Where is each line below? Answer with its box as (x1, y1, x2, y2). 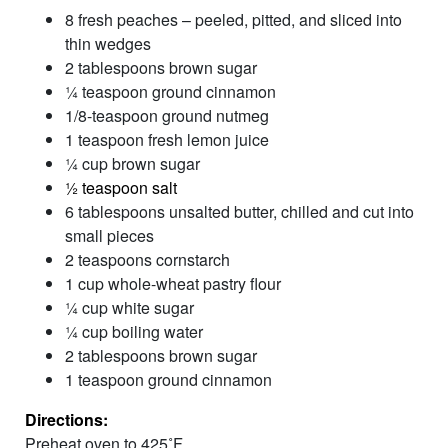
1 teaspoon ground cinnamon (65, 367, 272, 391)
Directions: (25, 407, 108, 431)
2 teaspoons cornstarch (65, 247, 230, 271)
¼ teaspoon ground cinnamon (65, 79, 276, 103)
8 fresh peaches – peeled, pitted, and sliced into (65, 7, 402, 31)
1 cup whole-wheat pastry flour (65, 271, 281, 295)
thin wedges (65, 31, 151, 55)
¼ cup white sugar (65, 295, 194, 319)
